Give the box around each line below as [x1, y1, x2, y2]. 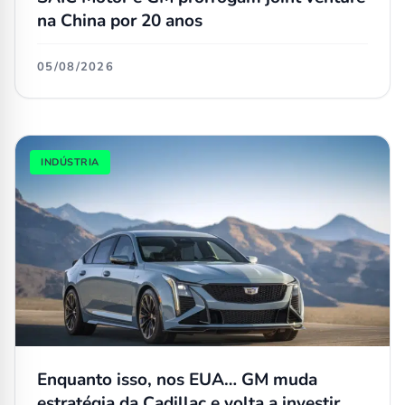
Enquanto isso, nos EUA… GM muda [37, 368, 317, 392]
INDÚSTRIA [41, 155, 99, 170]
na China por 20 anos [37, 9, 202, 33]
